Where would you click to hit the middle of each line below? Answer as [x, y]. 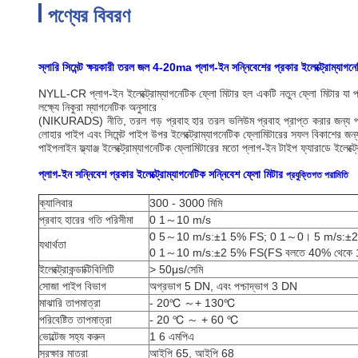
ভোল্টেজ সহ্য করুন [72, 336]
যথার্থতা [53, 245]
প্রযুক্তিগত [304, 175]
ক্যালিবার [56, 203]
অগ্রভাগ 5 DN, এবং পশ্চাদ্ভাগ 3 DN [223, 286]
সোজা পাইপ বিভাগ [73, 286]
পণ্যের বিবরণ [89, 16]
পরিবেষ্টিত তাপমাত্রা [76, 320]
